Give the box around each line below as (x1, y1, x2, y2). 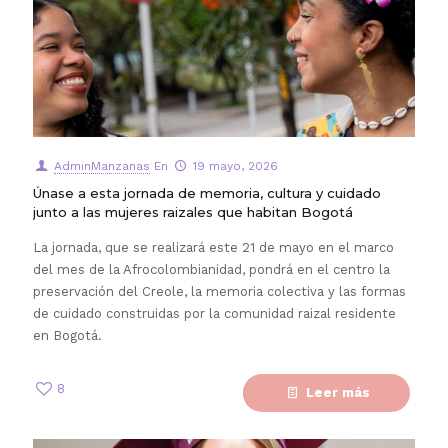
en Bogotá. (33, 328, 102, 343)
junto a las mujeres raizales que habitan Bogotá (33, 204, 353, 220)
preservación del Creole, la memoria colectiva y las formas (33, 284, 406, 299)
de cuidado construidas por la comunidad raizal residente (33, 306, 396, 321)
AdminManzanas (53, 159, 150, 173)
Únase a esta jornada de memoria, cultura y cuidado (33, 185, 381, 201)
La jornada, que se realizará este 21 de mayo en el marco (33, 240, 394, 255)
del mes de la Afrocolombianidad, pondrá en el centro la (33, 262, 390, 277)
